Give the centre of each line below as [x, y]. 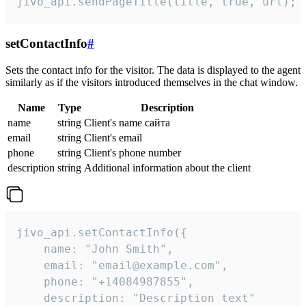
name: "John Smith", [95, 249]
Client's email [113, 138]
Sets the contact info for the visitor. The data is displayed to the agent [153, 70]
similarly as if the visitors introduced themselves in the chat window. [152, 83]
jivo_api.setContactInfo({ [102, 233]
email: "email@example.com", [122, 266]
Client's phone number [133, 153]
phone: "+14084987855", [105, 282]
